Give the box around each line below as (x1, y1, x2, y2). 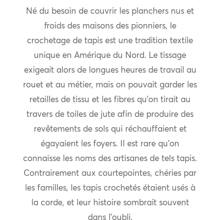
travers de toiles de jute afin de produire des (27, 110, 193, 119)
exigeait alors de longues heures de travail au (24, 66, 196, 75)
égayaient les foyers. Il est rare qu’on (41, 140, 179, 149)
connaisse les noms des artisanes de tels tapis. (23, 155, 197, 164)
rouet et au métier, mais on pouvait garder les (23, 81, 197, 90)
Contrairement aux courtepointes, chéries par (24, 169, 196, 178)
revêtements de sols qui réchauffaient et (33, 125, 187, 134)
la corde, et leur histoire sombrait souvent (31, 199, 189, 208)
